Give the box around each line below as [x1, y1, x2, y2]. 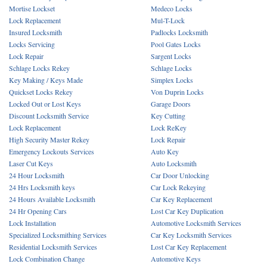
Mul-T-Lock [151, 15, 185, 25]
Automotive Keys [151, 254, 201, 263]
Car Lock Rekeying [151, 182, 206, 192]
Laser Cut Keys [9, 159, 53, 168]
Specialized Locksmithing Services [9, 230, 107, 240]
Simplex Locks [151, 75, 193, 85]
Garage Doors [151, 99, 191, 108]
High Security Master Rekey [9, 135, 89, 144]
